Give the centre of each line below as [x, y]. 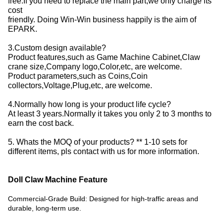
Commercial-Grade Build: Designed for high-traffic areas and [103, 199]
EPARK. [23, 29]
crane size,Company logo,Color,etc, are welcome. [95, 66]
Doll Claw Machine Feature [58, 180]
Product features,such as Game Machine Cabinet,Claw [104, 57]
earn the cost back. [41, 123]
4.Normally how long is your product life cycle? [89, 104]
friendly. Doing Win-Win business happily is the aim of [102, 19]
